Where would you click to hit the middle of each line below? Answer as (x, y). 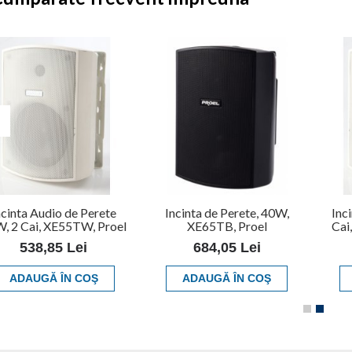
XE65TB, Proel (227, 225)
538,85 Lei (54, 247)
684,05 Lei (227, 247)
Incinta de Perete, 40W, (227, 212)
